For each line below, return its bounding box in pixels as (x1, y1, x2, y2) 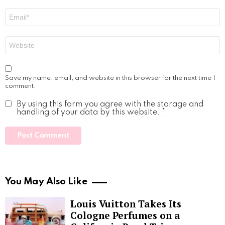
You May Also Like (5, 177, 87, 187)
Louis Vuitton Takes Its (70, 197, 181, 210)
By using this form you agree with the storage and (17, 100, 203, 109)
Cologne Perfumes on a (70, 209, 180, 222)
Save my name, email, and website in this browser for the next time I (5, 75, 215, 82)
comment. (5, 83, 36, 90)
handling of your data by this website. (17, 108, 162, 117)
